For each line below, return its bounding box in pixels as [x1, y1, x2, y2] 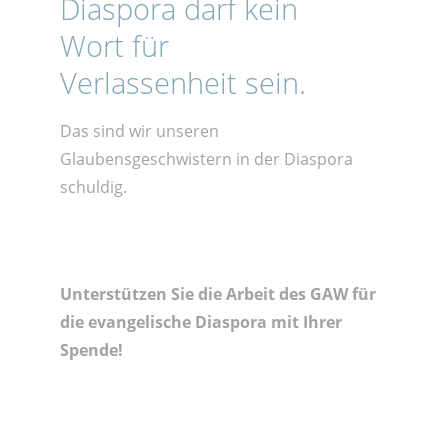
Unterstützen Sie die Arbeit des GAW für [59, 283, 376, 306]
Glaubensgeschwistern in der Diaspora [59, 148, 353, 171]
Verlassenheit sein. [59, 63, 306, 103]
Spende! [59, 339, 123, 362]
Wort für [59, 26, 169, 66]
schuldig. [59, 176, 127, 199]
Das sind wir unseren [59, 120, 219, 143]
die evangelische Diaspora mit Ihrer [59, 311, 342, 334]
